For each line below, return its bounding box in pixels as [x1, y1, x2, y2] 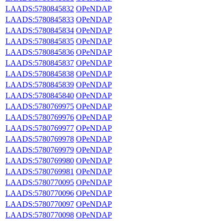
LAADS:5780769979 [5, 145, 74, 154]
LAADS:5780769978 [5, 134, 74, 143]
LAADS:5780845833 [5, 15, 74, 24]
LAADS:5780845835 [5, 37, 74, 45]
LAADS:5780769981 [5, 167, 74, 176]
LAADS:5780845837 [5, 58, 74, 67]
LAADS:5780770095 [5, 178, 74, 186]
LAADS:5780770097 [5, 199, 74, 208]
